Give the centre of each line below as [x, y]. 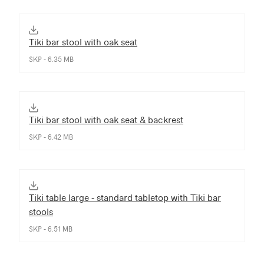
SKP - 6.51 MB [51, 229]
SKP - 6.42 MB [51, 137]
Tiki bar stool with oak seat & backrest [106, 120]
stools [41, 212]
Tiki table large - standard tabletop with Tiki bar [125, 197]
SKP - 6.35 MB [51, 59]
